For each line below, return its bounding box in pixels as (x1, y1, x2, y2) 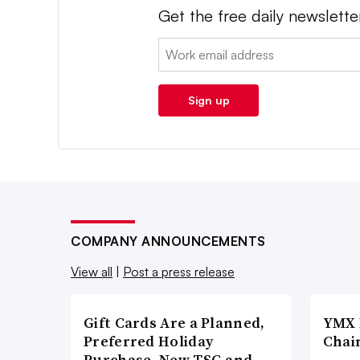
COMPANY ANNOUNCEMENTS (71, 233, 266, 250)
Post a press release (123, 264, 235, 280)
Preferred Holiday (84, 331, 214, 352)
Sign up (187, 93, 230, 108)
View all (71, 264, 112, 280)
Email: (158, 39, 192, 56)
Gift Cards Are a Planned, (84, 313, 265, 333)
